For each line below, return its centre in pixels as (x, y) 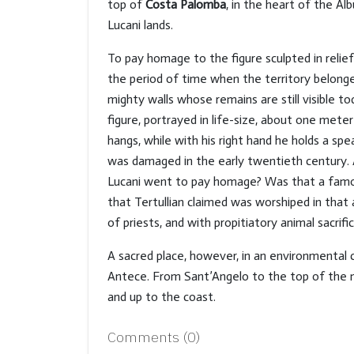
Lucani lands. (140, 25)
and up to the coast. (162, 297)
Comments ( (147, 337)
